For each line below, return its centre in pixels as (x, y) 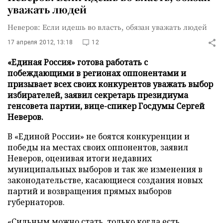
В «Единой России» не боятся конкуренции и (99, 136)
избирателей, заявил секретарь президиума (98, 95)
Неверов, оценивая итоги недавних (80, 158)
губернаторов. (36, 202)
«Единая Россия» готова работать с (78, 62)
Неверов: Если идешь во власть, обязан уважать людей (107, 27)
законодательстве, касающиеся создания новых (105, 180)
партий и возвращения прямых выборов (90, 191)
